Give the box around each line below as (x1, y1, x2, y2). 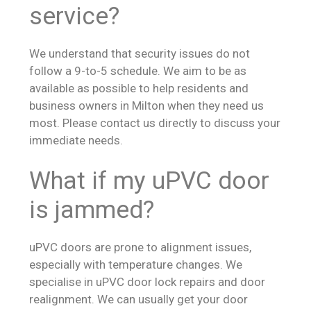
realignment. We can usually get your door (29, 292, 248, 306)
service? (29, 1, 119, 31)
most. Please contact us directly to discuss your (29, 115, 280, 130)
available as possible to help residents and (29, 81, 249, 95)
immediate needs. (29, 133, 123, 147)
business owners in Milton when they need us (29, 98, 264, 112)
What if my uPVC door (29, 167, 269, 195)
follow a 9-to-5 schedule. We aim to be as (29, 63, 246, 78)
